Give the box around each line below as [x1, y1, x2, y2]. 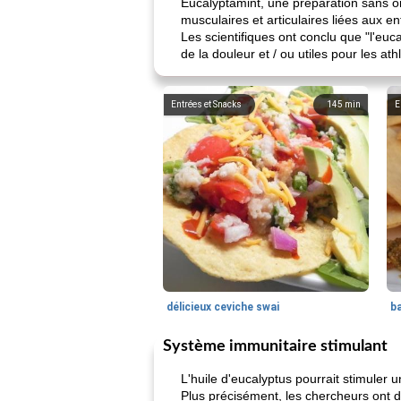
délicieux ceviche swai [166, 301, 279, 313]
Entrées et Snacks [171, 99, 242, 109]
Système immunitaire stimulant [163, 338, 388, 354]
